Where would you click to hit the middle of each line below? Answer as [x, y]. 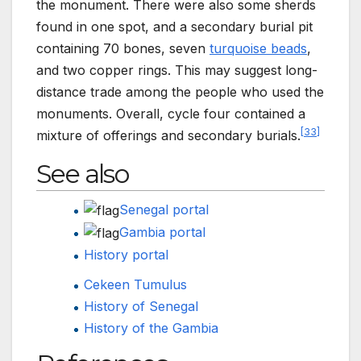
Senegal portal [164, 209]
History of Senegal [141, 306]
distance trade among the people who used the [180, 91]
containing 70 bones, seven [123, 48]
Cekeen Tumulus [136, 284]
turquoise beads [258, 48]
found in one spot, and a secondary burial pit [174, 26]
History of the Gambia [151, 328]
